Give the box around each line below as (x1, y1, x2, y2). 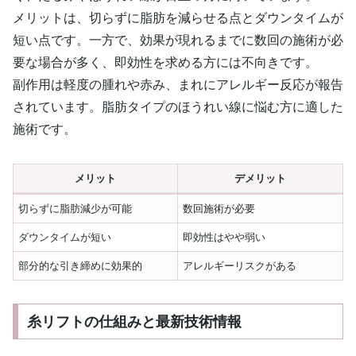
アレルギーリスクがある (183, 259, 297, 272)
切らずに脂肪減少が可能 (18, 202, 133, 215)
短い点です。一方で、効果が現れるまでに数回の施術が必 (13, 33, 343, 48)
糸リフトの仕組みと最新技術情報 (26, 313, 242, 330)
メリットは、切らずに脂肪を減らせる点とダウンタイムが (13, 11, 343, 25)
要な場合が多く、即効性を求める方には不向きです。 (13, 56, 318, 70)
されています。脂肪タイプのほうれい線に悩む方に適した (13, 100, 343, 114)
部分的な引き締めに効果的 (18, 259, 143, 272)
